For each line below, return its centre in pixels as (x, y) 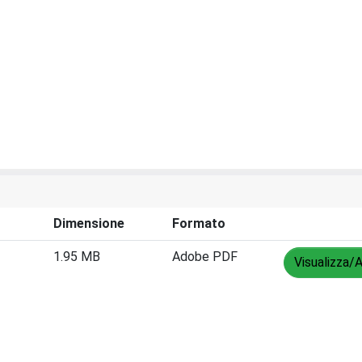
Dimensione (89, 223)
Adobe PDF (205, 257)
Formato (199, 223)
